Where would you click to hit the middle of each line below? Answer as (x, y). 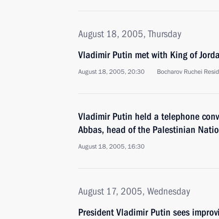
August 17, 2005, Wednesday (134, 191)
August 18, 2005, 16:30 (111, 147)
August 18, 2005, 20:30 (111, 72)
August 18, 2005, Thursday (130, 34)
